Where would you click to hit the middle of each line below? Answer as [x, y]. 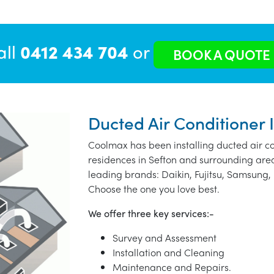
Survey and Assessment [165, 238]
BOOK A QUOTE [222, 55]
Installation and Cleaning [168, 253]
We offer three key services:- [151, 213]
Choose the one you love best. [154, 189]
